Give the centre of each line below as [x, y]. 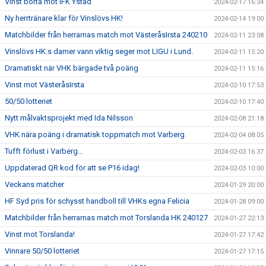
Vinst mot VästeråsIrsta [45, 85]
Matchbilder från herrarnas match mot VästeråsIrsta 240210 [106, 35]
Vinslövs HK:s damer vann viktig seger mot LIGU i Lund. [99, 51]
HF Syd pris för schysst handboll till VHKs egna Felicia [97, 201]
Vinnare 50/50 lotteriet [42, 251]
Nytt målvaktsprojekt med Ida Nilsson [69, 118]
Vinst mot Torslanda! [40, 234]
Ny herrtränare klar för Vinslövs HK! [64, 18]
